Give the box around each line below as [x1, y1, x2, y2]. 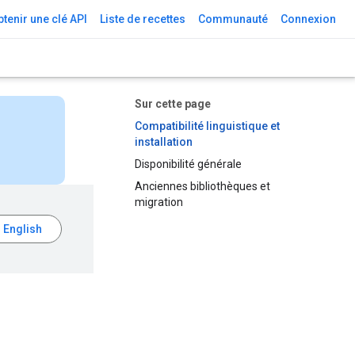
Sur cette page [135, 97, 211, 110]
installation [135, 136, 193, 148]
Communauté [198, 13, 268, 25]
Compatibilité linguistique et [135, 120, 280, 132]
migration [135, 196, 183, 208]
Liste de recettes [100, 13, 185, 25]
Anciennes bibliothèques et [135, 180, 270, 193]
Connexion [281, 13, 336, 25]
